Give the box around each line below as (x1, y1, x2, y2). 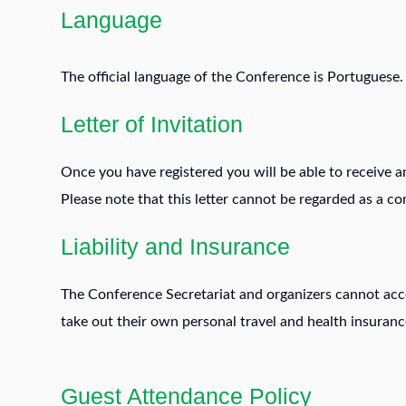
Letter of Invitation (61, 111, 243, 137)
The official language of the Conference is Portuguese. (61, 70, 403, 84)
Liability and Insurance (61, 234, 296, 259)
